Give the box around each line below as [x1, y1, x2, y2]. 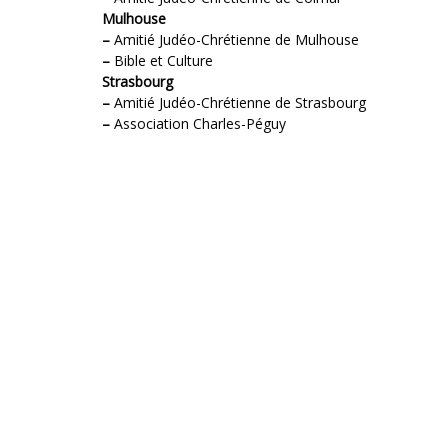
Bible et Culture [110, 51, 213, 71]
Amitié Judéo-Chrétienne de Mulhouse [110, 30, 359, 50]
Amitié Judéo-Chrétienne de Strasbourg [110, 93, 366, 113]
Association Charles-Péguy [110, 114, 286, 134]
